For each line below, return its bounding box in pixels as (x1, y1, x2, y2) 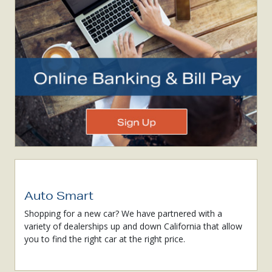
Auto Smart (24, 188, 93, 202)
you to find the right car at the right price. (24, 233, 185, 245)
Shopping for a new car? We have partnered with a (24, 207, 222, 219)
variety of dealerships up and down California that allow (24, 220, 242, 232)
